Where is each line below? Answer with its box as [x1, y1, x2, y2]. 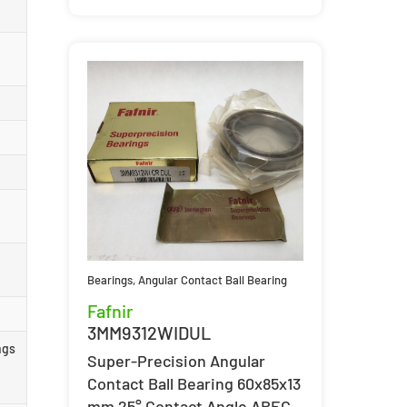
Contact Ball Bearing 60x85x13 [86, 372, 301, 393]
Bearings [86, 272, 133, 287]
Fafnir [86, 299, 133, 322]
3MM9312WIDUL [86, 321, 211, 343]
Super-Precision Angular [86, 350, 265, 371]
